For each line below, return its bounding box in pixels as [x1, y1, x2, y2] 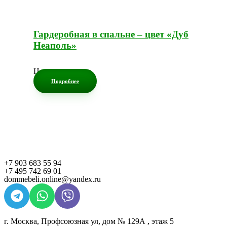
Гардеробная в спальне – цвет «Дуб [33, 28, 188, 40]
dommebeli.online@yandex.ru [4, 174, 101, 183]
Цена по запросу [33, 66, 91, 75]
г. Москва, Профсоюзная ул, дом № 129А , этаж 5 [4, 216, 176, 225]
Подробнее [51, 78, 79, 84]
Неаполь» [33, 40, 77, 51]
